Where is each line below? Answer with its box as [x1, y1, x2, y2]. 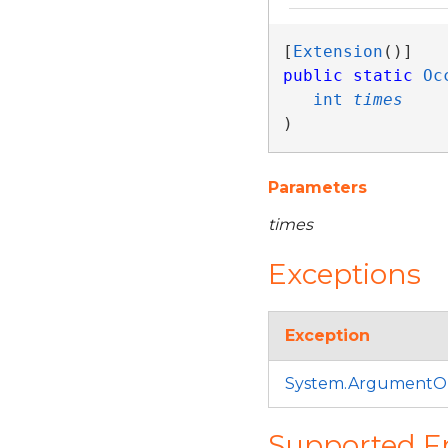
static [352, 66, 413, 85]
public [282, 66, 343, 85]
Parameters [268, 178, 367, 197]
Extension [292, 42, 383, 61]
